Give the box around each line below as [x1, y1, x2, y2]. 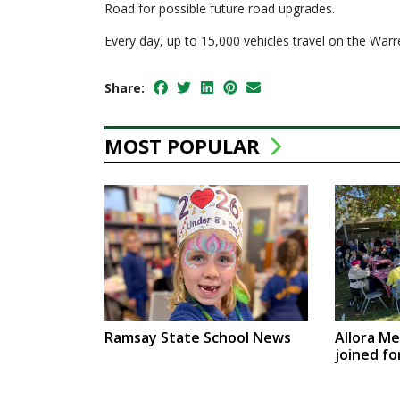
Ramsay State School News [104, 327, 291, 347]
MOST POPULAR [104, 131, 265, 159]
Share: [104, 79, 145, 96]
